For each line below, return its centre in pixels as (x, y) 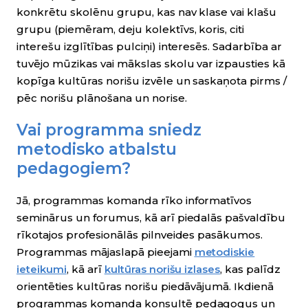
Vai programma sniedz (109, 130)
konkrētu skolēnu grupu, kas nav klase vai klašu (147, 12)
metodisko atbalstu (97, 149)
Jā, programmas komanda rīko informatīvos (134, 200)
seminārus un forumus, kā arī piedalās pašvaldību (151, 218)
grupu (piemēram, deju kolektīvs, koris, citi (131, 29)
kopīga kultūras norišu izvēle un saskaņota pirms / (152, 81)
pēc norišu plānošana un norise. (103, 98)
